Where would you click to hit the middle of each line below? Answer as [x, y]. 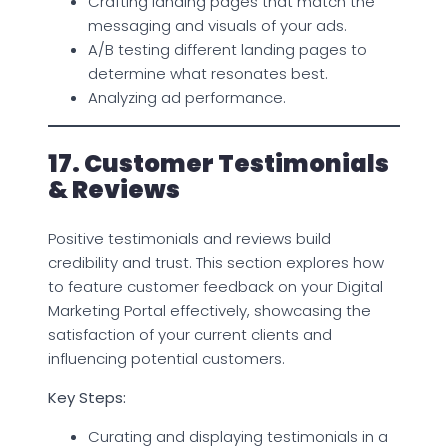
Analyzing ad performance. [187, 97]
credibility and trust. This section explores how [216, 262]
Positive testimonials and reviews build [189, 238]
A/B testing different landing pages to [227, 49]
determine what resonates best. [208, 73]
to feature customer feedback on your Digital [215, 286]
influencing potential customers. [166, 358]
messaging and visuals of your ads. [217, 25]
